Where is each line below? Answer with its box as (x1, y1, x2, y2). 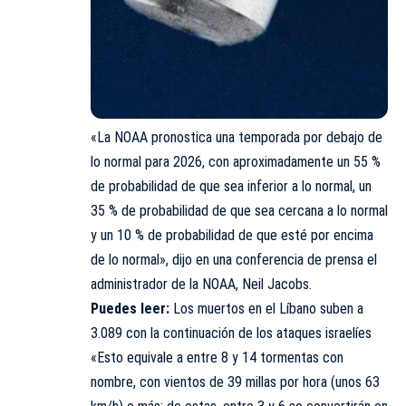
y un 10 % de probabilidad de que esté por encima (91, 227, 373, 245)
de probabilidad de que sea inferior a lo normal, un (91, 178, 372, 196)
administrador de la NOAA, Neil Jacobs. (91, 275, 312, 294)
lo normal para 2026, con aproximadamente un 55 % (91, 153, 381, 171)
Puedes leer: (91, 300, 173, 318)
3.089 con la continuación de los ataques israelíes (91, 324, 372, 343)
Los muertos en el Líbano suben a (173, 300, 363, 318)
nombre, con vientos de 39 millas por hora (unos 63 (91, 373, 380, 391)
